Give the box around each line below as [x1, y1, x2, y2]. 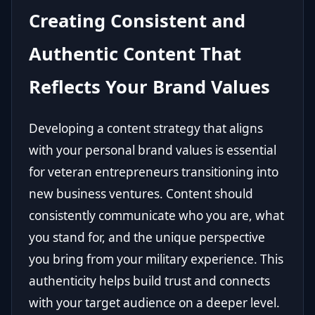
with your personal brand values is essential [29, 142, 276, 159]
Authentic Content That [29, 41, 241, 67]
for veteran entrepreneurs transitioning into [29, 164, 278, 181]
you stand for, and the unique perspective [29, 229, 265, 246]
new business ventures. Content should [29, 186, 253, 202]
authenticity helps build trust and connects [29, 273, 270, 290]
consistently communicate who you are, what [29, 207, 284, 224]
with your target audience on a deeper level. [29, 295, 280, 311]
